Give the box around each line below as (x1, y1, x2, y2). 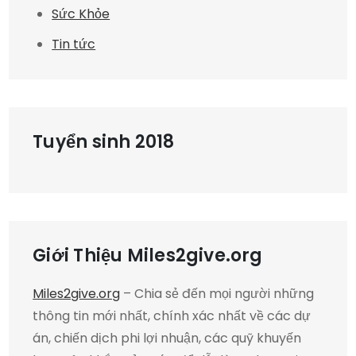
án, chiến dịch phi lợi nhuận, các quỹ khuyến (33, 328, 302, 347)
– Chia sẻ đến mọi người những (120, 284, 315, 303)
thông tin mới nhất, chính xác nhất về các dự (33, 306, 311, 325)
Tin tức (52, 34, 96, 53)
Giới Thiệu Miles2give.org (33, 242, 263, 268)
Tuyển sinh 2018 (33, 129, 175, 154)
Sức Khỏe (52, 4, 110, 23)
